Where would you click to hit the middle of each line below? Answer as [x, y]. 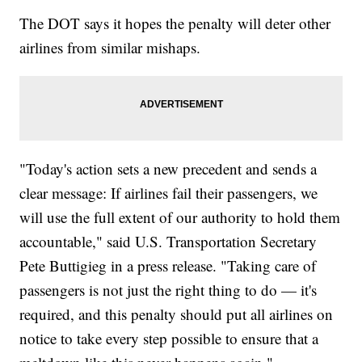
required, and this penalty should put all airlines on [177, 314]
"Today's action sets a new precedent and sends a [168, 169]
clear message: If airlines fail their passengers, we [169, 193]
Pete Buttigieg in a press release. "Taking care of [168, 266]
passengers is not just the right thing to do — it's [168, 290]
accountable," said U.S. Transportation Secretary [168, 242]
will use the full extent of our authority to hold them [180, 217]
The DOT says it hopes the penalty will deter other [175, 23]
